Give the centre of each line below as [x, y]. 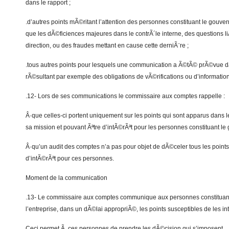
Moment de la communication [66, 178]
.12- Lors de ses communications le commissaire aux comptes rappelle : [125, 96]
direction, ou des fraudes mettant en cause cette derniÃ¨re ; [107, 45]
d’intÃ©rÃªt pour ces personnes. [70, 158]
